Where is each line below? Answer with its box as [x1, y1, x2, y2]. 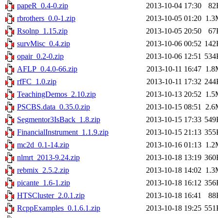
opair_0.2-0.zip [17, 52, 64, 61]
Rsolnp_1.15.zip [17, 27, 68, 36]
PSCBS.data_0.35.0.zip [17, 103, 90, 111]
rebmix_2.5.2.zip [17, 166, 69, 175]
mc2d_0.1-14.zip [17, 141, 69, 149]
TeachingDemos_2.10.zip [17, 90, 96, 99]
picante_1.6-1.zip [17, 179, 70, 187]
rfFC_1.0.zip [17, 77, 56, 86]
